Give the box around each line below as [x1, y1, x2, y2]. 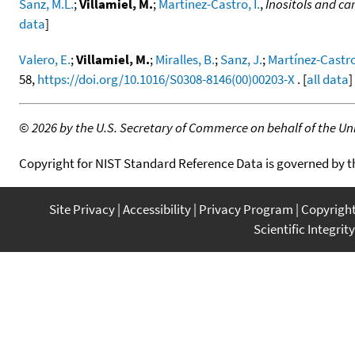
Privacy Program [199, 200, 293, 218]
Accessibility [123, 200, 191, 218]
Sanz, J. [220, 50, 262, 68]
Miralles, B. [155, 50, 215, 68]
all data [307, 70, 349, 88]
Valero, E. [19, 50, 71, 68]
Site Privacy [49, 200, 115, 218]
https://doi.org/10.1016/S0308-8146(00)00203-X [37, 70, 295, 88]
